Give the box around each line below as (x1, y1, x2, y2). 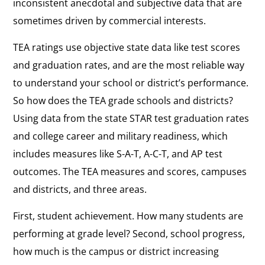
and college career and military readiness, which (13, 129, 228, 143)
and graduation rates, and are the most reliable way (13, 58, 245, 72)
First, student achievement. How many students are (13, 209, 244, 222)
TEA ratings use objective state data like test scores (13, 40, 241, 54)
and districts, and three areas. (13, 182, 147, 196)
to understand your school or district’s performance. (13, 76, 249, 89)
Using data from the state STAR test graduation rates (13, 111, 250, 125)
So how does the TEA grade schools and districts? (13, 93, 234, 107)
